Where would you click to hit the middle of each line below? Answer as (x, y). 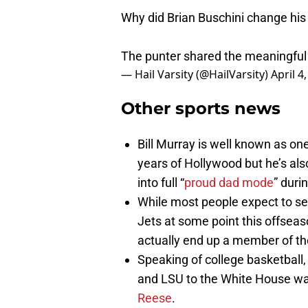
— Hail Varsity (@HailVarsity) (196, 75)
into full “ (161, 183)
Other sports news (201, 109)
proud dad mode (229, 183)
